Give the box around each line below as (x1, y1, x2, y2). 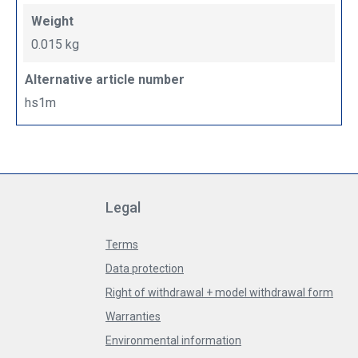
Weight (31, 14, 74, 30)
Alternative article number (25, 72, 185, 88)
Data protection (105, 262, 184, 276)
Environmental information (105, 334, 241, 348)
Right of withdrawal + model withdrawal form (105, 286, 333, 300)
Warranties (105, 310, 161, 324)
